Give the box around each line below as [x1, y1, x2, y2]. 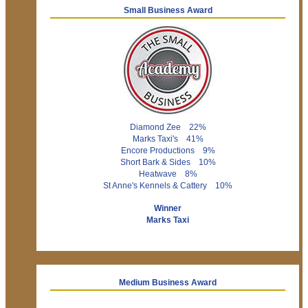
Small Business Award [123, 6, 212, 15]
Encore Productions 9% [120, 146, 215, 155]
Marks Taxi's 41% [132, 135, 203, 144]
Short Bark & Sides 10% [120, 158, 216, 167]
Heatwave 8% [138, 170, 197, 179]
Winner [154, 204, 181, 213]
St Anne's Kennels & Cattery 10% [103, 181, 232, 190]
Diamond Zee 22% [129, 123, 206, 132]
